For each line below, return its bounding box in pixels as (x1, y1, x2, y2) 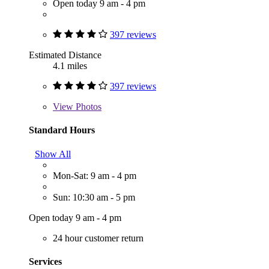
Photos (73, 101, 101, 112)
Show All (35, 148, 71, 159)
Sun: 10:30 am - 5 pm (53, 192, 135, 202)
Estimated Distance (29, 50, 101, 61)
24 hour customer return (53, 232, 144, 243)
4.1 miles (53, 61, 87, 71)
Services (29, 256, 62, 267)
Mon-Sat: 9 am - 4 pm (53, 170, 136, 181)
